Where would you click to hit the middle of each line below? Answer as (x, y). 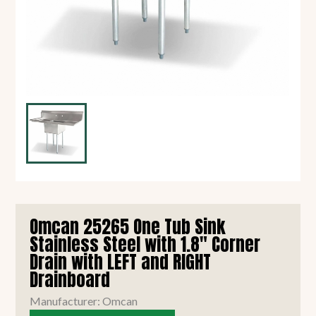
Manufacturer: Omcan (84, 300)
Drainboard (70, 279)
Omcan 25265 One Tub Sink (128, 226)
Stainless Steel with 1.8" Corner (145, 244)
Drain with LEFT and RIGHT (121, 262)
